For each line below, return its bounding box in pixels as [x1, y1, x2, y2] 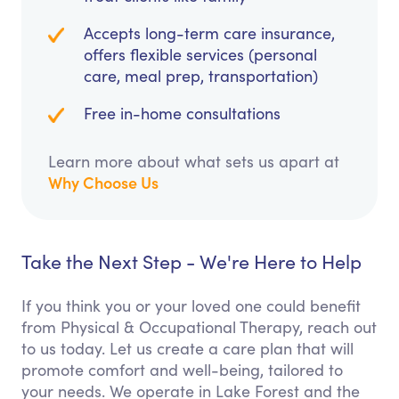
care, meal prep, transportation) [84, 65, 318, 87]
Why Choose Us [48, 171, 159, 194]
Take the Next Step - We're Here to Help [21, 248, 362, 275]
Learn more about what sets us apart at [48, 151, 339, 173]
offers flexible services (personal [84, 44, 317, 66]
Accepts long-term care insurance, [84, 22, 335, 45]
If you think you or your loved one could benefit [21, 295, 361, 317]
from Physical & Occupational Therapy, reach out [21, 316, 377, 338]
